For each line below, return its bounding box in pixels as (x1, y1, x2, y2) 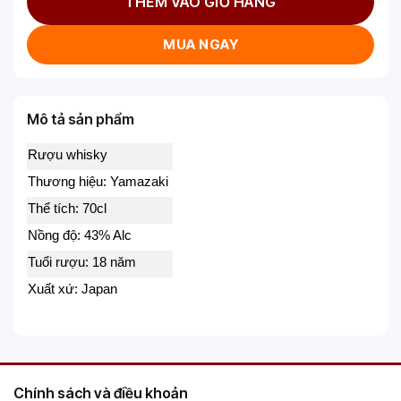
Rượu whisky (28, 148, 107, 163)
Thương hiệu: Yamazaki (28, 175, 172, 190)
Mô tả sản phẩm (27, 110, 134, 129)
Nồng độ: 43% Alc (28, 228, 132, 243)
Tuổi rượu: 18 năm (28, 255, 136, 270)
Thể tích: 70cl (28, 201, 107, 217)
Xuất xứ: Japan (28, 282, 117, 297)
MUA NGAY (163, 36, 238, 54)
